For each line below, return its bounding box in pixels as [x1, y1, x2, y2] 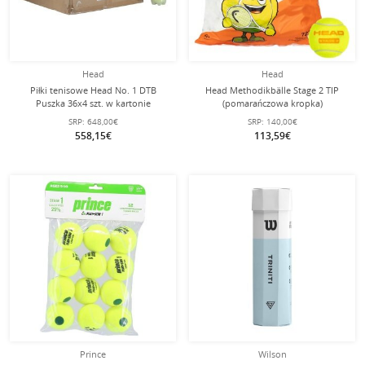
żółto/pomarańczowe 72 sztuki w [204, 110, 341, 122]
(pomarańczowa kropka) [222, 97, 323, 109]
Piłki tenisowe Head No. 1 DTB [29, 84, 156, 96]
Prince [80, 348, 106, 360]
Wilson [257, 348, 287, 360]
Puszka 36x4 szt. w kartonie [35, 97, 151, 109]
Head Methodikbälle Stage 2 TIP [205, 84, 339, 96]
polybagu [252, 123, 292, 135]
